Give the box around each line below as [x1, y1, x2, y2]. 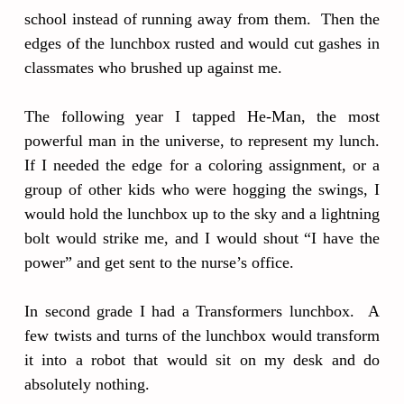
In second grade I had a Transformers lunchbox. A [24, 302, 380, 320]
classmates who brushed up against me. [24, 59, 282, 77]
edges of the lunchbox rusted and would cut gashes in [24, 34, 380, 52]
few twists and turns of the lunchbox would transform [24, 326, 380, 344]
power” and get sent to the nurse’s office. [24, 253, 294, 271]
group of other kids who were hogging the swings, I [24, 180, 380, 198]
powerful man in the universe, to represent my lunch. [24, 132, 380, 150]
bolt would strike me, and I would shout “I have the [24, 229, 380, 247]
